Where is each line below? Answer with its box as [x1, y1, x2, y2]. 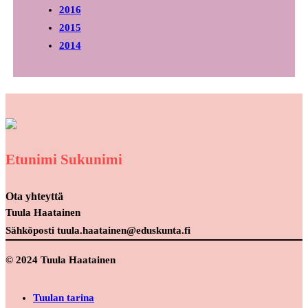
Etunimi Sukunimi [5, 151, 122, 168]
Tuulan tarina [33, 291, 94, 303]
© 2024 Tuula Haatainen [5, 254, 115, 265]
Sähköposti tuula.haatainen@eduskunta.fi [5, 225, 190, 236]
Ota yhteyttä [5, 190, 63, 203]
